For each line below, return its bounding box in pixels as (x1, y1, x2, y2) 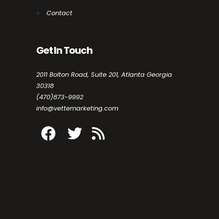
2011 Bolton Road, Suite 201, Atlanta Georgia (36, 69, 172, 79)
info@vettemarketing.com (36, 103, 118, 113)
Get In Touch (36, 43, 92, 57)
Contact (46, 8, 72, 18)
